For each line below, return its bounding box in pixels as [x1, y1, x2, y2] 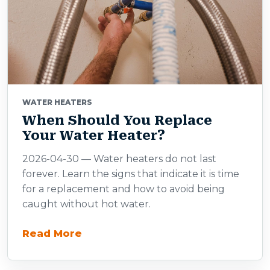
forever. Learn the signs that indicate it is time [22, 168, 239, 180]
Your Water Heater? [22, 128, 165, 143]
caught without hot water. [22, 198, 151, 210]
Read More [22, 227, 82, 239]
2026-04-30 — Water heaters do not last [22, 153, 216, 165]
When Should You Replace [22, 113, 212, 128]
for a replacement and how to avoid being [22, 183, 225, 195]
